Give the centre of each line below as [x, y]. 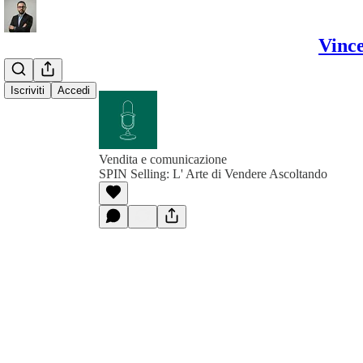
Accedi [74, 90]
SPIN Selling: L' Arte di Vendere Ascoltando [213, 174]
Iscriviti [28, 90]
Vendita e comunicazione [163, 159]
